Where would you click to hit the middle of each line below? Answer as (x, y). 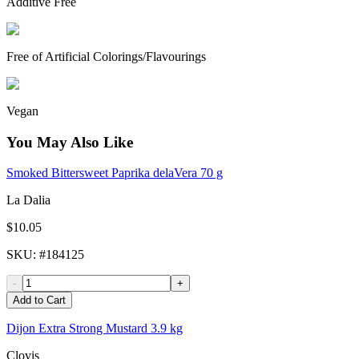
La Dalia (28, 200)
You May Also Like (70, 142)
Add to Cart (39, 301)
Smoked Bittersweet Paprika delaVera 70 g (115, 173)
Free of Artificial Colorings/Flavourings (106, 56)
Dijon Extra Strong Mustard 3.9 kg (95, 329)
